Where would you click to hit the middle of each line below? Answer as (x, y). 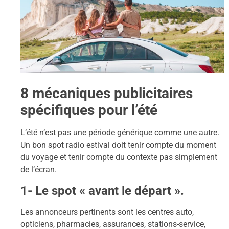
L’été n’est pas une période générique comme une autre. (120, 133)
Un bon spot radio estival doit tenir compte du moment (118, 145)
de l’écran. (39, 170)
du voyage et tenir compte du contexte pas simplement (119, 157)
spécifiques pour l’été (89, 110)
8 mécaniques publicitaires (107, 94)
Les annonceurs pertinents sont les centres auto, (107, 212)
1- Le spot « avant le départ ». (102, 190)
